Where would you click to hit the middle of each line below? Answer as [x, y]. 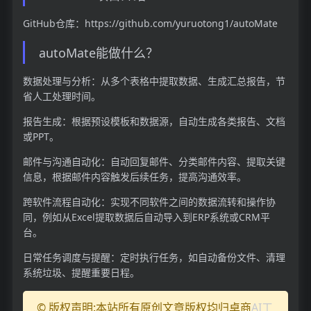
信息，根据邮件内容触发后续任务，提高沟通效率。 [134, 176]
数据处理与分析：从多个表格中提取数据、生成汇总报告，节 [154, 81]
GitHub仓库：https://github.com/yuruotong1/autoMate [150, 24]
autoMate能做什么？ [98, 52]
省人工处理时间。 [61, 96]
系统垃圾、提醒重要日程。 [81, 272]
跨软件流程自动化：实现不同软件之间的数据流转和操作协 [149, 201]
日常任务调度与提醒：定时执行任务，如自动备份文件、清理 [154, 257]
